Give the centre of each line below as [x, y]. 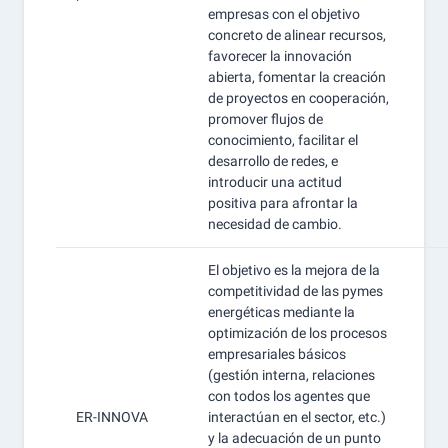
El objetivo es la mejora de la [294, 270]
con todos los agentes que [289, 396]
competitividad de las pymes [295, 291]
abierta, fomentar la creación [297, 77]
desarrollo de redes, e [273, 161]
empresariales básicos [277, 354]
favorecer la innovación [280, 56]
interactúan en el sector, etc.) [297, 417]
